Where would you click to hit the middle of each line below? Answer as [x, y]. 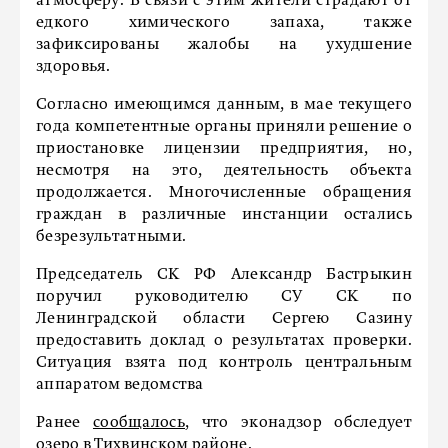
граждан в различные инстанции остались [224, 215]
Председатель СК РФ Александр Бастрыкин [224, 275]
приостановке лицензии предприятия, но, [224, 149]
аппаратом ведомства [120, 385]
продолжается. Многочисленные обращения [224, 193]
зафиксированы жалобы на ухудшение [224, 45]
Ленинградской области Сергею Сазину [224, 319]
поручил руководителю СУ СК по [224, 297]
